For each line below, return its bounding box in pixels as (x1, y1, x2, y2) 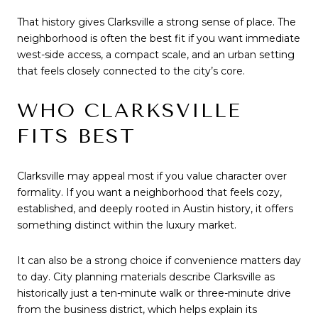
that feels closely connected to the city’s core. (17, 64, 245, 77)
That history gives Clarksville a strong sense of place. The (17, 15, 296, 28)
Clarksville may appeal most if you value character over (17, 170, 287, 183)
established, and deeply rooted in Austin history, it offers (17, 202, 293, 216)
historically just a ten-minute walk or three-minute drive (17, 286, 291, 300)
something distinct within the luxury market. (17, 219, 236, 232)
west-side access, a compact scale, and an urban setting (17, 48, 295, 61)
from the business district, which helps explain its (17, 302, 257, 316)
